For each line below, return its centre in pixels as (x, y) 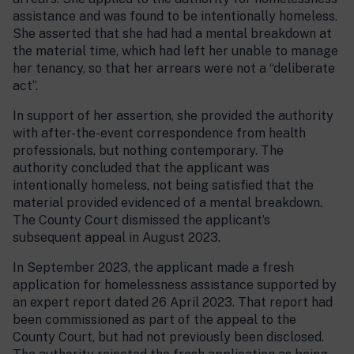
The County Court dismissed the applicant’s (141, 220)
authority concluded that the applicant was (141, 168)
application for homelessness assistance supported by (175, 285)
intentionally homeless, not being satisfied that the (163, 186)
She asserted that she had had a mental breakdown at (172, 34)
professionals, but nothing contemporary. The (148, 151)
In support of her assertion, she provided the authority (173, 116)
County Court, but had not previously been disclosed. (168, 337)
